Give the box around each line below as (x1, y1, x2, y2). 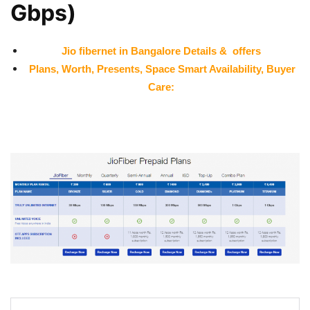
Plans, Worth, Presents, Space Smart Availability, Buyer (29, 63, 295, 75)
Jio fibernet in (61, 45, 131, 57)
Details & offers (180, 45, 264, 57)
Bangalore (130, 45, 181, 57)
